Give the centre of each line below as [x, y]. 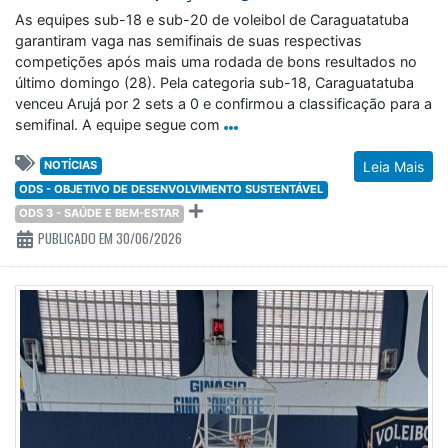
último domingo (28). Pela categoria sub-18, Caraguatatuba [214, 83]
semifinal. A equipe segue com [117, 125]
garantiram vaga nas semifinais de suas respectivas [188, 41]
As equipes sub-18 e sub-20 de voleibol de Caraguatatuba [212, 20]
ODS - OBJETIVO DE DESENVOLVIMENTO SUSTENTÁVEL [171, 189]
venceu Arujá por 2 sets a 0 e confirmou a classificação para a [223, 104]
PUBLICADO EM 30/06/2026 [108, 238]
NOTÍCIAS [71, 165]
